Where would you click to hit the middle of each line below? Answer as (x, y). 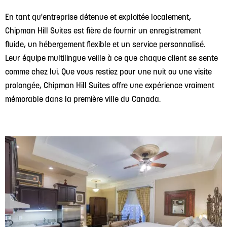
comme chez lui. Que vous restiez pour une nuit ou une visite (108, 71)
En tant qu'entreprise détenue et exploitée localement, (98, 16)
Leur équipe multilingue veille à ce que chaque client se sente (111, 58)
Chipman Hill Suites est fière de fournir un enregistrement (103, 30)
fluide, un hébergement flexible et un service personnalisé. (105, 44)
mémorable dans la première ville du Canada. (83, 99)
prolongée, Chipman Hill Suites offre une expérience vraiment (110, 85)
